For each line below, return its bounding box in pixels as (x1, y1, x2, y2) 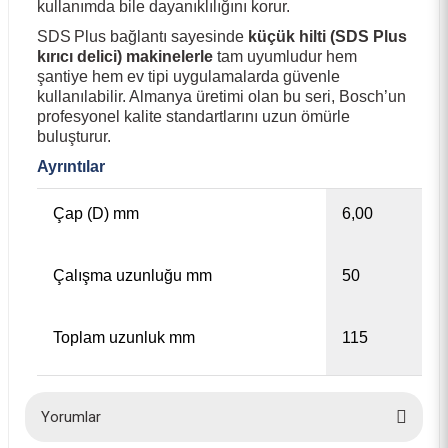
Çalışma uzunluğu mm (53, 267, 212, 284)
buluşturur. (37, 128, 111, 145)
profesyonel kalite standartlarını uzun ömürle (37, 108, 350, 125)
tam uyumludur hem (213, 48, 357, 65)
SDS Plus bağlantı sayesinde (37, 28, 248, 45)
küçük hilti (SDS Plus (248, 28, 407, 45)
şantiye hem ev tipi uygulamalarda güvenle (37, 68, 340, 85)
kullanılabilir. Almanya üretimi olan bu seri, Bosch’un (37, 88, 406, 105)
